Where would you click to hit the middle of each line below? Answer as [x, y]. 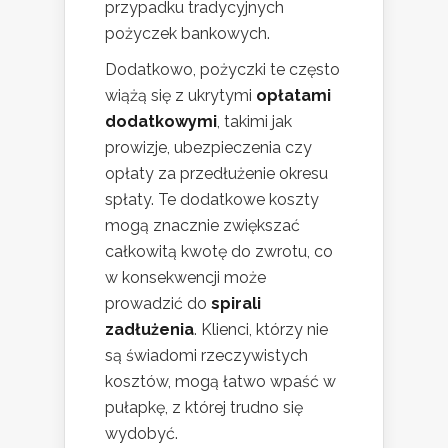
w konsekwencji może [185, 278]
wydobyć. [141, 434]
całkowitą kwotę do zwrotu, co [219, 252]
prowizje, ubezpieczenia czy [208, 148]
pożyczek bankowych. [187, 34]
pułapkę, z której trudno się [204, 408]
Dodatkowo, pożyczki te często [222, 70]
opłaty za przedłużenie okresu [216, 174]
